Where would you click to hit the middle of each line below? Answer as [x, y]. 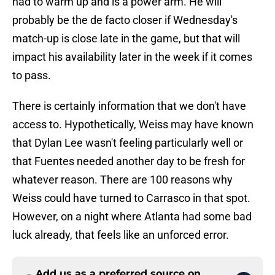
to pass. [32, 76]
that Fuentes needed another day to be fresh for [129, 161]
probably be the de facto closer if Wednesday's [125, 20]
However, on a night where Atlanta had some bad [132, 217]
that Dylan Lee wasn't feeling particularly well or [128, 143]
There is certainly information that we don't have [129, 106]
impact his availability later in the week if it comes [132, 57]
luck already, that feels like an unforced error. [121, 235]
